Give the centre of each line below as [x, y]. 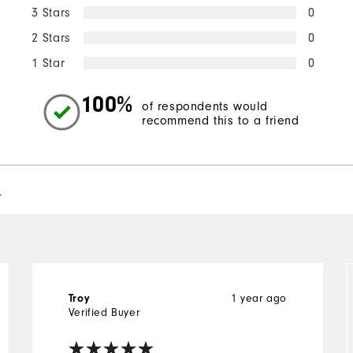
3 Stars [51, 12]
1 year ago [259, 298]
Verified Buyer [104, 312]
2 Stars [51, 37]
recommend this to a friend [221, 121]
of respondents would [205, 107]
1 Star [48, 63]
